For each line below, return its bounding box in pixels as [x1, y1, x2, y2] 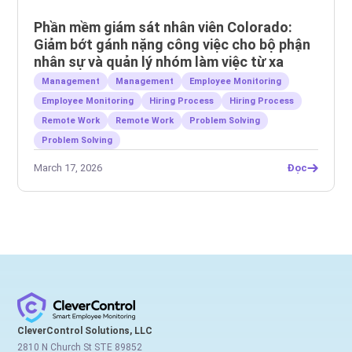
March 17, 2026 [34, 161, 103, 174]
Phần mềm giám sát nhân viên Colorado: [34, 18, 293, 35]
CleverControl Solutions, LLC [17, 324, 153, 336]
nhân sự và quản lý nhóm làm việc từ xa [34, 53, 284, 70]
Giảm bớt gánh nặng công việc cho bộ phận [34, 35, 311, 53]
